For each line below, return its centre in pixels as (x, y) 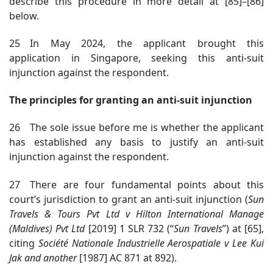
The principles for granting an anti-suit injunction (131, 100)
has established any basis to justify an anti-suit (136, 142)
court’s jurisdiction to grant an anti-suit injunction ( (129, 199)
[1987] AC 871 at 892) (126, 257)
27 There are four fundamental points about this (136, 184)
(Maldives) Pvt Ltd (47, 228)
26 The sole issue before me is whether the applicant (136, 128)
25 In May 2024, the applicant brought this (136, 43)
